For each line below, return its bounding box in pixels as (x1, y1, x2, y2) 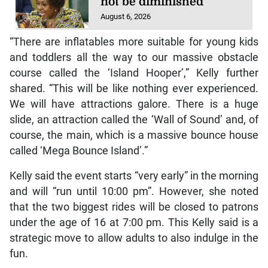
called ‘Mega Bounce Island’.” (9, 144, 148, 157)
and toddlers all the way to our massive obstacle (9, 51, 259, 63)
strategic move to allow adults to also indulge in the (9, 232, 259, 244)
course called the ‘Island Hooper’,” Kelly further (9, 66, 259, 79)
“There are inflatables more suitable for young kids (9, 35, 259, 48)
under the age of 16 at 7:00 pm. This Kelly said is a (9, 216, 259, 229)
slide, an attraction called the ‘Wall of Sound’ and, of (9, 113, 259, 126)
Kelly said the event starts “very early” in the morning (9, 169, 259, 182)
